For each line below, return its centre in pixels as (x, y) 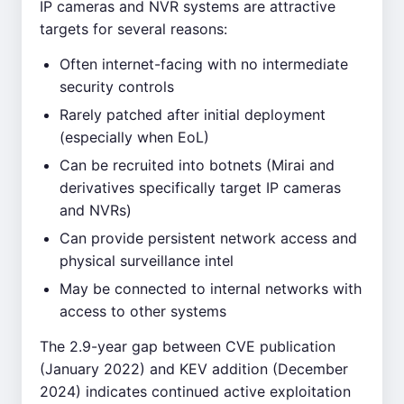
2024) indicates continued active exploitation (195, 391)
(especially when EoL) (134, 137)
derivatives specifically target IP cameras (200, 188)
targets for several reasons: (133, 29)
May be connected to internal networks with (211, 289)
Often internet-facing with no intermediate (204, 64)
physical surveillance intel (147, 261)
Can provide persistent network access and (208, 238)
